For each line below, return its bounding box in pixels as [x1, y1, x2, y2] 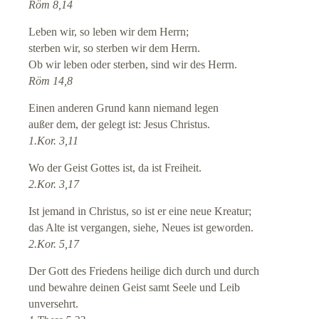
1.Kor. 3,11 [28, 134, 79, 148]
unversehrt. [28, 297, 79, 311]
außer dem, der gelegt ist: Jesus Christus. [28, 117, 211, 132]
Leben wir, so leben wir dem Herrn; [28, 25, 189, 39]
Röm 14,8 [28, 74, 73, 88]
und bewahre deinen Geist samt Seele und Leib [28, 281, 241, 295]
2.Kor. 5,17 [28, 237, 80, 251]
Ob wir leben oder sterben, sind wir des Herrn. [28, 58, 238, 72]
